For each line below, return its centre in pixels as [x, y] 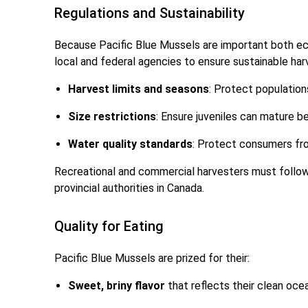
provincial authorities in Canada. [130, 188]
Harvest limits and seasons [139, 89]
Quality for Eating [109, 227]
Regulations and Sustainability [150, 13]
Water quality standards [131, 144]
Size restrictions [112, 117]
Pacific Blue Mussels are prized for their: [152, 258]
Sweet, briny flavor [117, 286]
